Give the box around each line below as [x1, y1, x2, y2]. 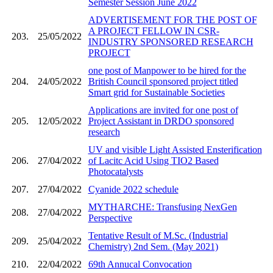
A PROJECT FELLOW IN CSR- [88, 25, 219, 36]
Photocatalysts [88, 166, 143, 177]
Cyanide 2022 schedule [88, 183, 179, 194]
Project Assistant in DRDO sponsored [88, 115, 234, 126]
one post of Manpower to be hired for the [88, 65, 246, 76]
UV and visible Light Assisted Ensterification [88, 144, 262, 155]
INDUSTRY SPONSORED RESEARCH [88, 36, 253, 47]
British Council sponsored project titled [88, 76, 238, 87]
